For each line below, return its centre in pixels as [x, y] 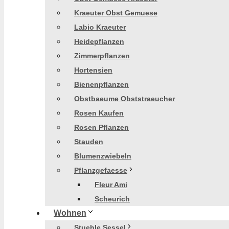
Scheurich [112, 199]
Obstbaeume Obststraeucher [124, 99]
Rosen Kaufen [99, 113]
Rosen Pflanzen [101, 127]
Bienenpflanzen [101, 84]
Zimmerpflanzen [102, 56]
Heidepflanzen [99, 41]
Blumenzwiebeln [103, 156]
